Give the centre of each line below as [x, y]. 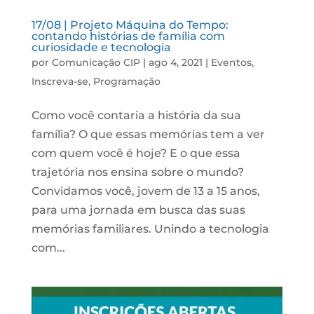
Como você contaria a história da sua [136, 116]
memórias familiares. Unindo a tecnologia [150, 229]
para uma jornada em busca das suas [138, 210]
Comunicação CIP [96, 63]
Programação [127, 82]
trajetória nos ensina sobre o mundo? [137, 172]
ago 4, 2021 [175, 63]
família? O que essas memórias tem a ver [148, 135]
